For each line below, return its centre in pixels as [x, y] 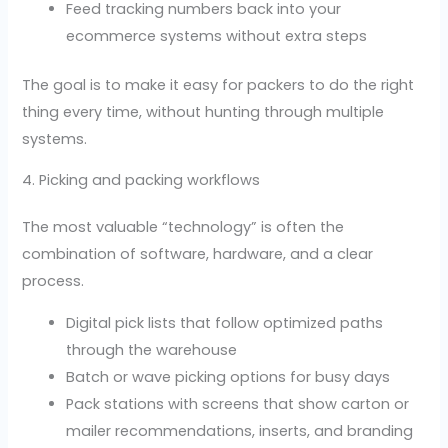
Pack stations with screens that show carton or [238, 403]
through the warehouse [152, 349]
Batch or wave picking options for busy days [228, 376]
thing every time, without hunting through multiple [203, 111]
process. [53, 281]
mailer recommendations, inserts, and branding [240, 430]
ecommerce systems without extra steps [217, 35]
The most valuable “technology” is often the [183, 227]
